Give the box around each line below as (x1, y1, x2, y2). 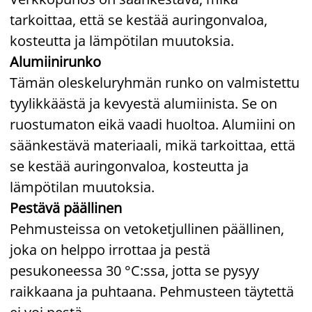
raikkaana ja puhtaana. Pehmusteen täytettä (10, 281, 294, 301)
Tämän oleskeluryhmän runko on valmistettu (10, 72, 299, 92)
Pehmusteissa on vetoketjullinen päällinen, (10, 219, 284, 238)
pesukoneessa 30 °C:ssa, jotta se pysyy (10, 260, 259, 280)
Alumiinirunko (10, 52, 104, 71)
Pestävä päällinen (10, 198, 122, 217)
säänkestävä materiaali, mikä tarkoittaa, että (10, 135, 295, 155)
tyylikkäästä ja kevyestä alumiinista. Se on (10, 93, 277, 113)
